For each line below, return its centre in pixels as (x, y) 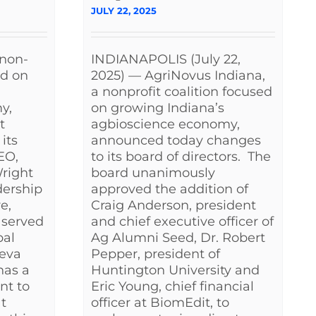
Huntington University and (175, 271)
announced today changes (176, 141)
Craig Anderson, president (174, 206)
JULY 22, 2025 (124, 11)
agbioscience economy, (165, 124)
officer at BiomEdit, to (160, 303)
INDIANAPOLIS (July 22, (166, 60)
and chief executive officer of (182, 222)
